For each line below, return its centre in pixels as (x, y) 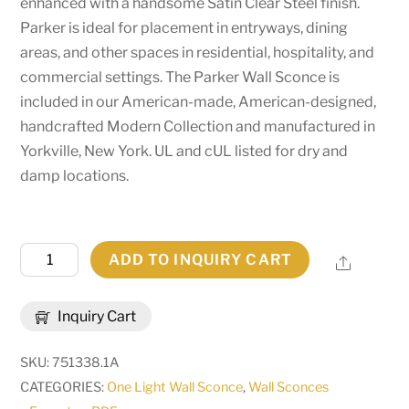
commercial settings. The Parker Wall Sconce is (180, 77)
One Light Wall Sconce (175, 388)
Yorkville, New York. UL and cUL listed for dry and (184, 151)
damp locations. (75, 175)
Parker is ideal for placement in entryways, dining (184, 27)
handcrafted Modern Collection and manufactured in (198, 126)
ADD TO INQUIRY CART (200, 260)
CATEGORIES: (64, 388)
